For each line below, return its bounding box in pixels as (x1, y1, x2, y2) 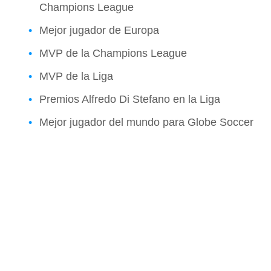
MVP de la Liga (39, 70, 113, 83)
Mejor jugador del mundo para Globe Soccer (39, 116, 253, 129)
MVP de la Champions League (39, 47, 187, 60)
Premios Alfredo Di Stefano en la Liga (39, 93, 220, 106)
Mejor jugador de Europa (39, 24, 159, 37)
